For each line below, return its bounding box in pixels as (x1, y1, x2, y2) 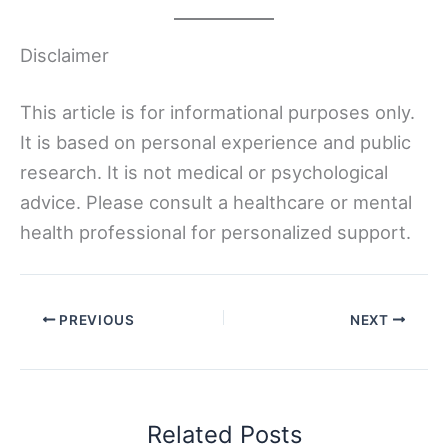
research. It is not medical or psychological (20, 161, 388, 183)
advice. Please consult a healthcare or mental (20, 191, 412, 213)
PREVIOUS (55, 311, 135, 328)
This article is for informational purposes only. (20, 101, 415, 123)
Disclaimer (20, 43, 109, 66)
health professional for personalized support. (20, 221, 411, 243)
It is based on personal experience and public (20, 131, 411, 153)
